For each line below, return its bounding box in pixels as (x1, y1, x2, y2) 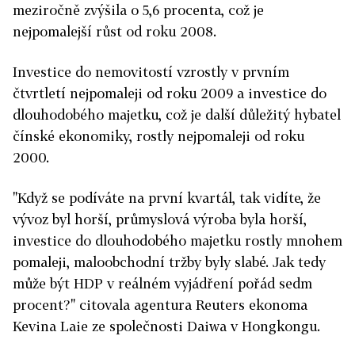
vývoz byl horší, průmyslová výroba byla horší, (13, 211, 307, 228)
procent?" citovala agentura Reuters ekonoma (13, 296, 307, 314)
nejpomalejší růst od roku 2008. (13, 23, 216, 40)
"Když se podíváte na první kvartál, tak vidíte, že (13, 189, 321, 207)
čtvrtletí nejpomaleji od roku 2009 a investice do (13, 85, 326, 102)
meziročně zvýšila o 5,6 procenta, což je (13, 2, 264, 19)
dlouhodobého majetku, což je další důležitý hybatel (13, 106, 341, 124)
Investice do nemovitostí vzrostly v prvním (13, 63, 289, 81)
